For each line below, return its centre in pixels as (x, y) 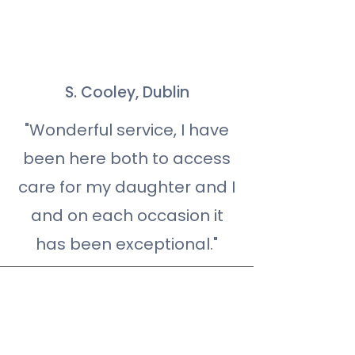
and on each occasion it (127, 216)
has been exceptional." (127, 244)
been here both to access (127, 158)
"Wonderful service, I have (127, 130)
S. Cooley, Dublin (127, 92)
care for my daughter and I (127, 187)
